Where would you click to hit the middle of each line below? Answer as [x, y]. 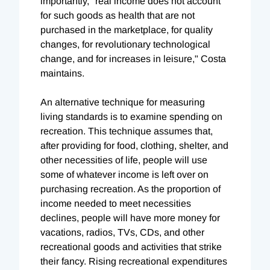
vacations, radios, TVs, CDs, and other [122, 232]
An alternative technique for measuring [123, 102]
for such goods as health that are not [118, 15]
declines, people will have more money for [130, 218]
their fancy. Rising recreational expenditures [134, 261]
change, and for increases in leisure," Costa [133, 58]
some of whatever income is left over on [124, 174]
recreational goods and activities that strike [131, 246]
